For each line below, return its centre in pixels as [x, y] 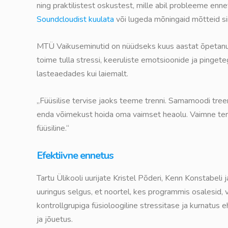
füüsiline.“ [53, 129]
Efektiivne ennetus [75, 156]
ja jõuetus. [55, 220]
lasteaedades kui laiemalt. [82, 74]
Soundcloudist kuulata [75, 20]
